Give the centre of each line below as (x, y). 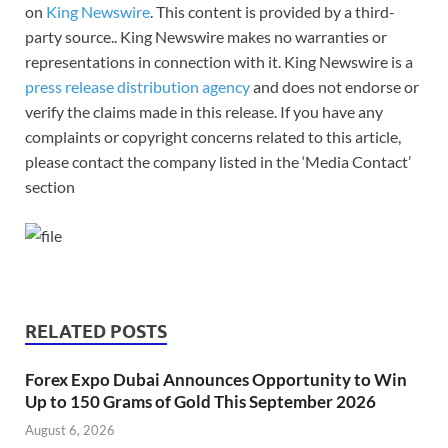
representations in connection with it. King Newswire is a (219, 61)
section (50, 186)
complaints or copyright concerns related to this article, (213, 136)
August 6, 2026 (70, 430)
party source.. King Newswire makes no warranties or (206, 36)
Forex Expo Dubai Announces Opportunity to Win (216, 379)
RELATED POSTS (96, 331)
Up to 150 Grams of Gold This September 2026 (200, 401)
